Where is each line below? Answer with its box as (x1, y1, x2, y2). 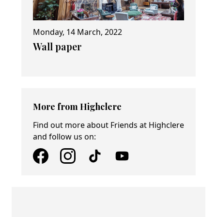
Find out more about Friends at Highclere (33, 120, 184, 131)
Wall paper (33, 40, 82, 53)
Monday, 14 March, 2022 (33, 27, 122, 38)
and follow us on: (33, 131, 96, 142)
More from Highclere (33, 101, 122, 113)
